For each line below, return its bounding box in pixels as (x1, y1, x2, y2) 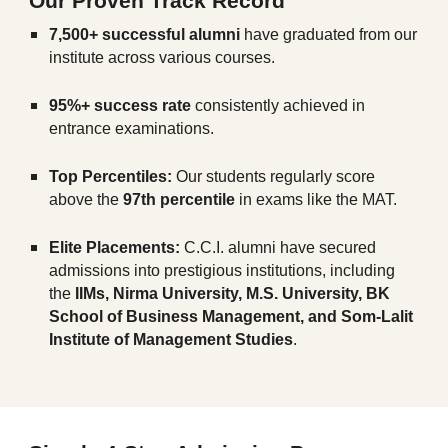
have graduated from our (240, 26, 418, 43)
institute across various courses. (49, 49, 276, 66)
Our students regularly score (172, 168, 376, 185)
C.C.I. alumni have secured (180, 239, 377, 256)
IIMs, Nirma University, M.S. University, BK (75, 285, 391, 302)
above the (49, 191, 124, 208)
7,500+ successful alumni (49, 26, 241, 43)
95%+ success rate (49, 97, 192, 114)
